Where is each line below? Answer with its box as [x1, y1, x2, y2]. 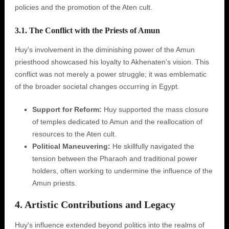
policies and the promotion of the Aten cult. [14, 3, 152, 11]
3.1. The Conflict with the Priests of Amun [14, 26, 160, 35]
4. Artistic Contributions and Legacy [14, 199, 175, 210]
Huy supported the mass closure [101, 105, 209, 113]
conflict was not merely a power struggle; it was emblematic [14, 70, 207, 78]
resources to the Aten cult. [32, 130, 117, 138]
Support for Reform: [32, 105, 102, 113]
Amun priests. [32, 179, 77, 187]
